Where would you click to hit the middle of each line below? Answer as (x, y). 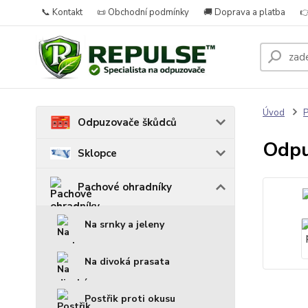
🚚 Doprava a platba (244, 12)
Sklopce (97, 154)
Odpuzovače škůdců (127, 123)
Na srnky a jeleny (124, 225)
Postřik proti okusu (130, 299)
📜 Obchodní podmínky (143, 12)
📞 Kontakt (62, 12)
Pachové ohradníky (125, 187)
